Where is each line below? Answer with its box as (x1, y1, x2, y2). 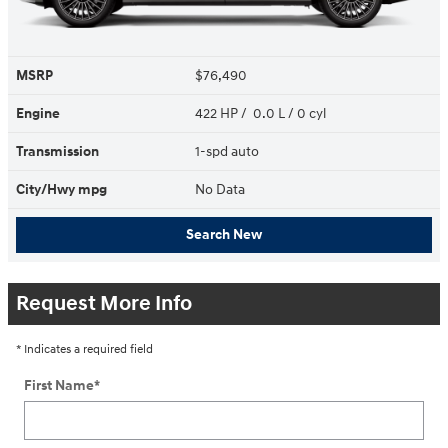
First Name (24, 376, 94, 394)
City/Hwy (16, 180, 78, 198)
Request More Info (16, 290, 192, 317)
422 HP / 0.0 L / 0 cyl (195, 104, 329, 122)
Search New (186, 226, 262, 244)
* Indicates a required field (16, 341, 153, 357)
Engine (16, 104, 60, 122)
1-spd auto (195, 142, 262, 160)
